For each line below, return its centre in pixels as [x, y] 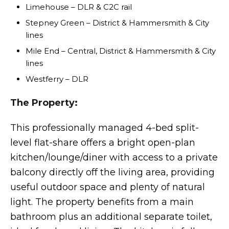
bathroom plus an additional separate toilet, [111, 217]
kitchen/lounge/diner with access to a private [114, 157]
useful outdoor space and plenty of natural [108, 187]
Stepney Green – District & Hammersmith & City [117, 23]
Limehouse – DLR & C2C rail [79, 7]
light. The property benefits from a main [102, 202]
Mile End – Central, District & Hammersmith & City [121, 51]
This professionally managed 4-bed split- [105, 128]
